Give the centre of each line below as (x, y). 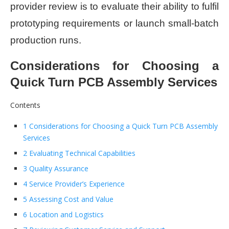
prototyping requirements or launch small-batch (114, 23)
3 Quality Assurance (56, 168)
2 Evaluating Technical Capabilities (79, 153)
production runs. (46, 40)
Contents (25, 105)
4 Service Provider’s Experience (74, 184)
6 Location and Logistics (63, 214)
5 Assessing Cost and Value (68, 199)
